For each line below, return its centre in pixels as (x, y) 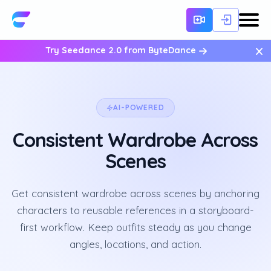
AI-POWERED (139, 107)
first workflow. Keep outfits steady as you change (135, 227)
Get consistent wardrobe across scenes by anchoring (135, 193)
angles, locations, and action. (135, 244)
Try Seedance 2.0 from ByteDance (122, 50)
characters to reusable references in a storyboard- (135, 210)
